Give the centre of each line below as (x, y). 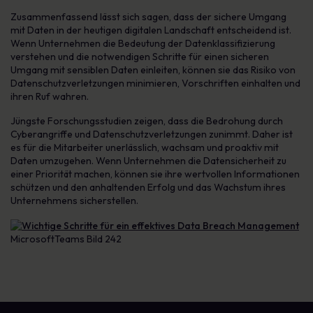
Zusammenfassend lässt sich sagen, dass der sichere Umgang (148, 17)
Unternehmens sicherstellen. (74, 201)
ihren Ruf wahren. (50, 96)
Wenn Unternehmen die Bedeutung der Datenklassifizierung (143, 43)
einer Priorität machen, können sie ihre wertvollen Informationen (155, 174)
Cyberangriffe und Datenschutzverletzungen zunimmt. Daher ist (152, 134)
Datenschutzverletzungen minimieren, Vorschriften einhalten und (155, 83)
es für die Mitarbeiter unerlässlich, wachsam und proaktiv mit (145, 147)
